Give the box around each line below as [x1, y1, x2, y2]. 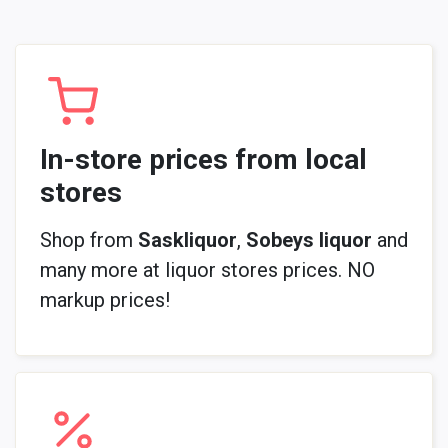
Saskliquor [138, 227, 237, 252]
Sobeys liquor [246, 227, 372, 252]
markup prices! [40, 287, 170, 312]
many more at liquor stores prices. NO [40, 257, 375, 282]
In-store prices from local [40, 142, 367, 176]
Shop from [40, 227, 138, 252]
